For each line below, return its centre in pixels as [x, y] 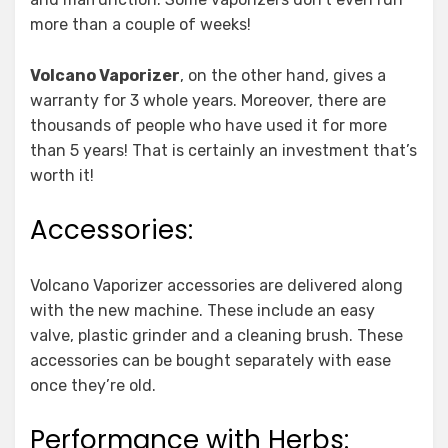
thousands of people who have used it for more [208, 126]
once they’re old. [93, 386]
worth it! [62, 176]
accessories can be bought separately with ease [210, 361]
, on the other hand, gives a [283, 76]
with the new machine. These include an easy [202, 311]
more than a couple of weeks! [140, 25]
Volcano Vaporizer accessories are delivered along [216, 286]
